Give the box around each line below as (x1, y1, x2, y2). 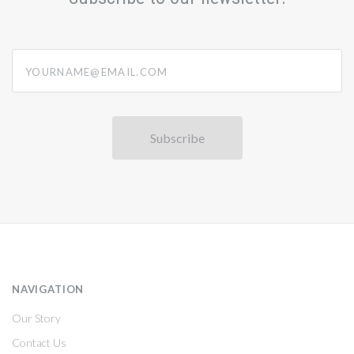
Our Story (12, 311, 61, 326)
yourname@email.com (12, 51, 126, 66)
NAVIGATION (12, 282, 85, 296)
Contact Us (12, 336, 66, 350)
